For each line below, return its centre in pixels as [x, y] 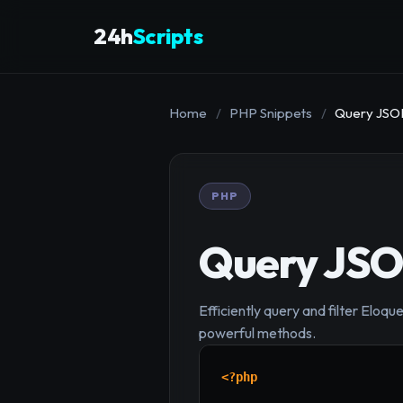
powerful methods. [257, 333]
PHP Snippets [271, 112]
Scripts [167, 36]
